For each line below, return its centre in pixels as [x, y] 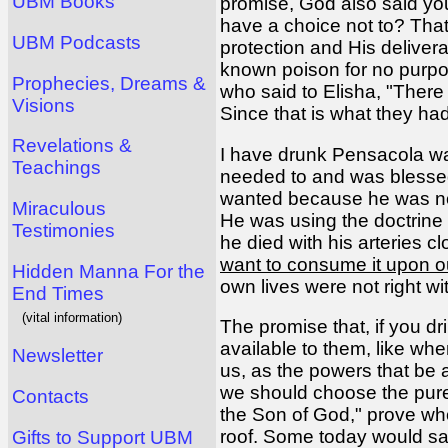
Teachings [56, 168]
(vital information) [72, 317]
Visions [43, 105]
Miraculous [59, 208]
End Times [58, 293]
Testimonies [63, 230]
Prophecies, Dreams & [109, 83]
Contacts [50, 396]
